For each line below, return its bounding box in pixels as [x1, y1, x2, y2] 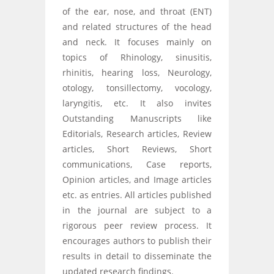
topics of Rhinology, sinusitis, [62, 51, 212, 63]
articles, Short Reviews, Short [62, 143, 212, 155]
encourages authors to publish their [62, 234, 212, 246]
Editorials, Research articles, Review [62, 127, 212, 139]
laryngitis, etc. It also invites [62, 97, 212, 109]
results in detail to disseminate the [62, 250, 212, 262]
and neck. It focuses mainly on [62, 35, 212, 48]
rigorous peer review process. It [62, 219, 212, 231]
